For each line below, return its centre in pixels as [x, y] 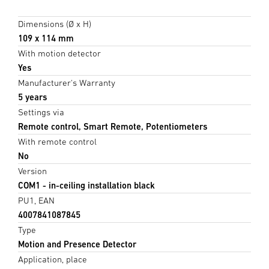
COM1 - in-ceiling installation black [86, 185]
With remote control [57, 141]
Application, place [53, 259]
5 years [32, 97]
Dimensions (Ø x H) [55, 23]
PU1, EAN [36, 200]
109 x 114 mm [46, 38]
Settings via [41, 112]
